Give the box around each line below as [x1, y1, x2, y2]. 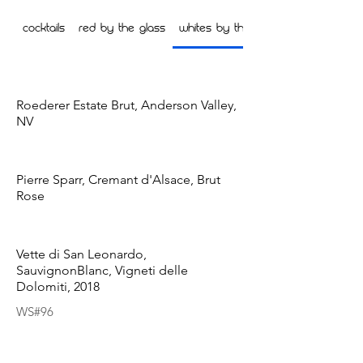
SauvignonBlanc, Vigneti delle [16, 263, 188, 278]
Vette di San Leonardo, [16, 246, 147, 262]
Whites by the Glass [178, 22, 281, 35]
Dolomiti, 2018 [16, 279, 100, 294]
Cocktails [23, 22, 66, 35]
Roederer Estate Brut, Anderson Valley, [16, 97, 237, 113]
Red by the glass [79, 22, 166, 35]
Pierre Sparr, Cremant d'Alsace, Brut [16, 172, 220, 187]
